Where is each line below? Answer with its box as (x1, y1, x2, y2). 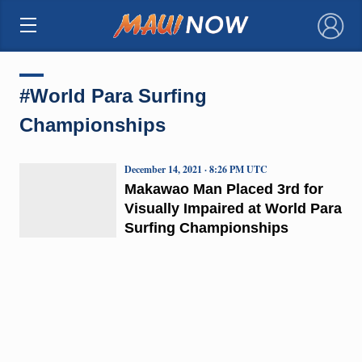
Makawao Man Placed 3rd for (124, 180, 323, 197)
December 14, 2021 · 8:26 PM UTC (124, 162, 267, 176)
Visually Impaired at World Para (124, 200, 342, 217)
